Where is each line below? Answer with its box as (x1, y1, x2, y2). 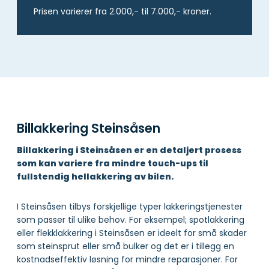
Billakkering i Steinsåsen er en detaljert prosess (17, 144, 241, 157)
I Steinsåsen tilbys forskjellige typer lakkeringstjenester (17, 201, 243, 213)
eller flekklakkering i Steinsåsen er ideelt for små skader (17, 227, 247, 240)
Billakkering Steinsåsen (17, 119, 160, 137)
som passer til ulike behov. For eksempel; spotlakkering (17, 214, 244, 226)
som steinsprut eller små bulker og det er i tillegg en (17, 240, 234, 253)
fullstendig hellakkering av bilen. (17, 171, 174, 183)
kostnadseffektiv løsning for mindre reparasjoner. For (17, 253, 238, 266)
